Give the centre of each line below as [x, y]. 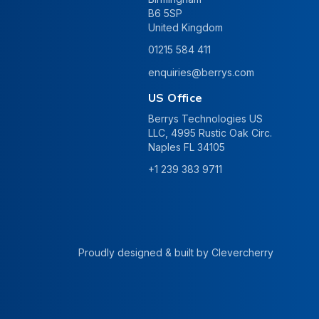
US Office [176, 98]
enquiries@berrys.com [201, 73]
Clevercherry [242, 253]
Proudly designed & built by [145, 253]
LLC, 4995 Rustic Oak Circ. [210, 133]
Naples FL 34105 [187, 147]
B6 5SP [165, 14]
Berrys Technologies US [205, 119]
